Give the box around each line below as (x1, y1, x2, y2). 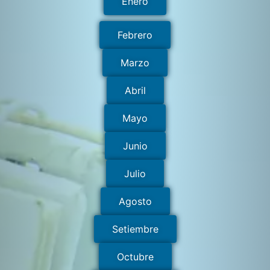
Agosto (118, 195, 152, 207)
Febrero (118, 28, 152, 41)
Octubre (116, 250, 154, 263)
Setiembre (111, 222, 159, 235)
